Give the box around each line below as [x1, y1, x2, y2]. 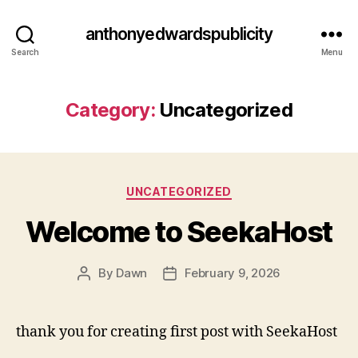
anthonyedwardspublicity [85, 23, 273, 44]
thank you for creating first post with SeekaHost [16, 322, 337, 341]
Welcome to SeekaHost [26, 213, 332, 249]
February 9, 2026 [185, 265, 281, 280]
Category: [65, 98, 156, 121]
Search [11, 46, 39, 57]
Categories [178, 180, 249, 197]
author [82, 283, 121, 299]
